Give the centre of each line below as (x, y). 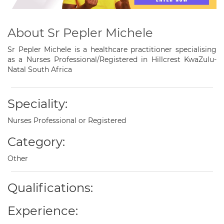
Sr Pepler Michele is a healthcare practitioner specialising (112, 50)
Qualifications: (50, 188)
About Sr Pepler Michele (80, 33)
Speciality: (37, 104)
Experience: (43, 211)
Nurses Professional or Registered (67, 121)
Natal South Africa (40, 70)
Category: (36, 142)
